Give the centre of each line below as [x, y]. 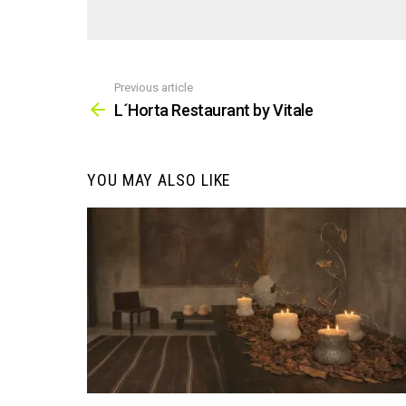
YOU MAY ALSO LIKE [159, 180]
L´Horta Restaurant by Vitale [214, 111]
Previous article [154, 87]
